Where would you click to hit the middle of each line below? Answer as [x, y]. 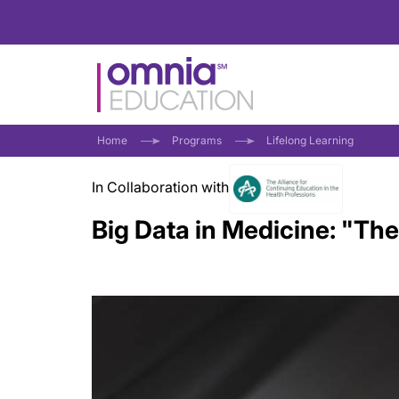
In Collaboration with [160, 187]
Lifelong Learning [310, 140]
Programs [197, 140]
